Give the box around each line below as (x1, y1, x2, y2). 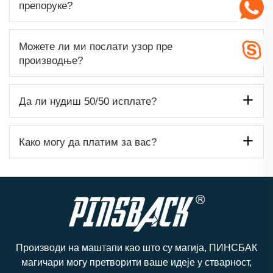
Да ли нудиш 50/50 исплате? (19, 95, 157, 107)
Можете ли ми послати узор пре (19, 40, 172, 52)
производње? (19, 54, 83, 66)
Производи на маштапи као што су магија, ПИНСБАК (16, 242, 257, 253)
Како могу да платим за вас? (19, 136, 157, 148)
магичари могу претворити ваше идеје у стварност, (21, 257, 252, 268)
